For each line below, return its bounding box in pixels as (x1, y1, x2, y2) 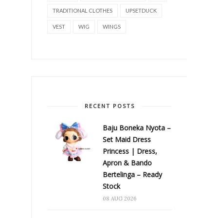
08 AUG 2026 (103, 195, 137, 202)
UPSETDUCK (126, 7, 157, 14)
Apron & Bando (103, 158, 152, 167)
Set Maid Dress (103, 135, 151, 144)
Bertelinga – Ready (103, 170, 162, 179)
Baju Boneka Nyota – (103, 123, 171, 132)
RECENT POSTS (84, 102, 135, 109)
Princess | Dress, (103, 146, 157, 156)
